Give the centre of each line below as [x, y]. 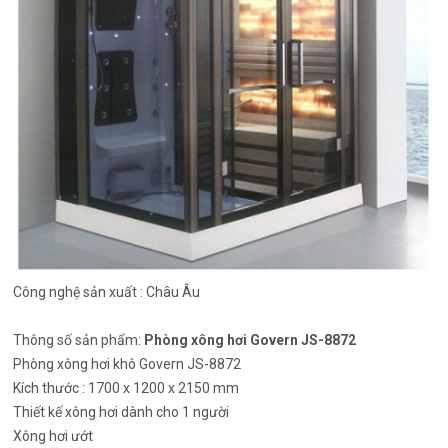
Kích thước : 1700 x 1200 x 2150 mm [126, 387]
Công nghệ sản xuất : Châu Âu [107, 291]
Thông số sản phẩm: [79, 339]
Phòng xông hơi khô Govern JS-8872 [127, 363]
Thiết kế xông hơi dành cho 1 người [121, 411]
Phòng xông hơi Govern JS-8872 [250, 339]
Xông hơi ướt [55, 435]
